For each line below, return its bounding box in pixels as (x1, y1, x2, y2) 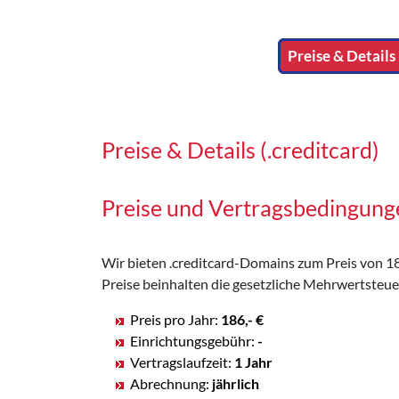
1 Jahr (234, 353, 273, 370)
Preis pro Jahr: (130, 310, 221, 328)
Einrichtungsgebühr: (130, 331, 257, 349)
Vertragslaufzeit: (130, 353, 234, 370)
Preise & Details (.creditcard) (102, 135, 379, 163)
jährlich (212, 374, 259, 392)
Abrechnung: (130, 374, 212, 392)
